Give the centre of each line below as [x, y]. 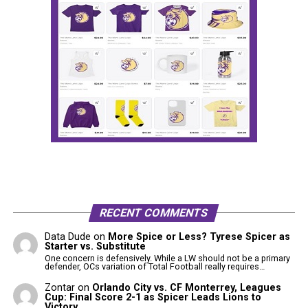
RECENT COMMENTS [154, 212]
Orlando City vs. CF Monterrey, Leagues [187, 287]
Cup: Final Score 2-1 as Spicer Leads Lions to [153, 297]
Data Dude [68, 236]
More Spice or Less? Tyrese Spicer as [199, 236]
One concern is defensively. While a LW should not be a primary [168, 258]
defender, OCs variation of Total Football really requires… [155, 267]
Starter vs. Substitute [96, 246]
